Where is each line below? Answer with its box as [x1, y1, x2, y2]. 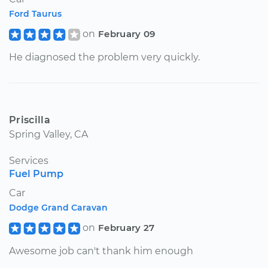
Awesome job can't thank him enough [9, 245, 193, 257]
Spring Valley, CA [9, 128, 88, 140]
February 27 [98, 221, 155, 233]
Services [9, 154, 48, 166]
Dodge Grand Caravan [9, 202, 108, 213]
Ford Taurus [9, 8, 62, 19]
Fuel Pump [9, 167, 63, 179]
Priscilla [9, 114, 50, 126]
